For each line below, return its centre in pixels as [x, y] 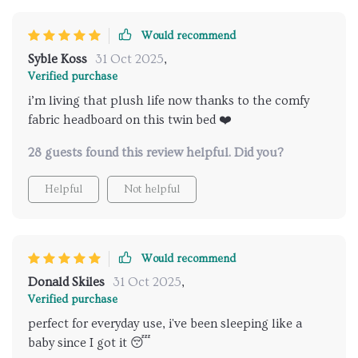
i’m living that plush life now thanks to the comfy [169, 101]
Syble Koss [58, 60]
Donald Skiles [66, 282]
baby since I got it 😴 [89, 343]
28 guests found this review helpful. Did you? [156, 153]
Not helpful [152, 190]
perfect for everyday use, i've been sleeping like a [165, 324]
